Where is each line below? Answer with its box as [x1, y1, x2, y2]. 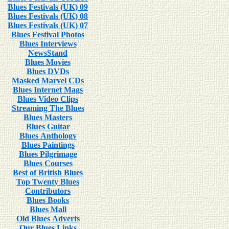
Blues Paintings [21, 141, 75, 149]
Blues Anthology [19, 131, 77, 140]
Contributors [25, 187, 71, 195]
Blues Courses [23, 159, 73, 168]
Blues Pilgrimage [18, 150, 77, 158]
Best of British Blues [13, 168, 83, 177]
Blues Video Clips [17, 95, 78, 103]
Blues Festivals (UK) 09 [8, 3, 88, 11]
